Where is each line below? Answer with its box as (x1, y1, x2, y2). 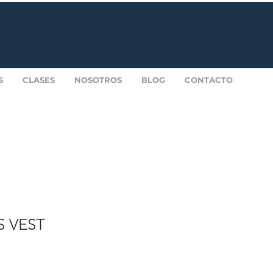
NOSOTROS (74, 75, 122, 85)
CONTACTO (185, 75, 233, 85)
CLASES (23, 75, 55, 85)
